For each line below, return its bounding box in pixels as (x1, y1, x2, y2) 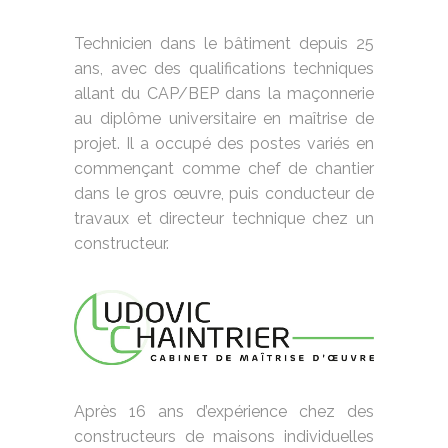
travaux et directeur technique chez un (74, 208, 374, 228)
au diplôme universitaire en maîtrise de (74, 108, 374, 128)
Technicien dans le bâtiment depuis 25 (74, 33, 374, 53)
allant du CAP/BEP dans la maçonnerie (74, 83, 374, 103)
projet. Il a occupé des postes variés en (74, 133, 374, 153)
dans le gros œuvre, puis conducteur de (74, 183, 374, 203)
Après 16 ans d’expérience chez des (74, 401, 374, 421)
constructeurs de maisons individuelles (74, 426, 374, 446)
